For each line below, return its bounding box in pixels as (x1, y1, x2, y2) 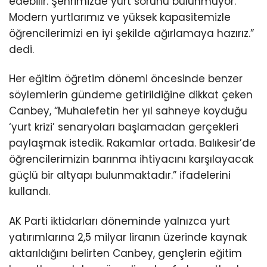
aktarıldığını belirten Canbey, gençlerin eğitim (9, 246, 242, 260)
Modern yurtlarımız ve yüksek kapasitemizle (9, 10, 231, 25)
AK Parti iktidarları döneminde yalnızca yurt (9, 213, 230, 228)
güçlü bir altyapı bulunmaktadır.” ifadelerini (9, 168, 231, 183)
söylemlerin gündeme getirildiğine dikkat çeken (9, 88, 253, 103)
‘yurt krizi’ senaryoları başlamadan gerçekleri (9, 120, 238, 135)
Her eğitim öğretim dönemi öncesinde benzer (9, 72, 243, 86)
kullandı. (9, 184, 50, 199)
